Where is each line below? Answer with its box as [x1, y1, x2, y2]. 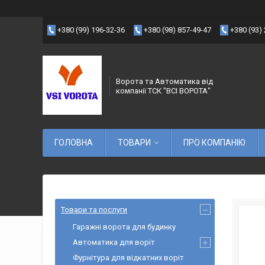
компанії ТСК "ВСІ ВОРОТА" [116, 86, 211, 95]
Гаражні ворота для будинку [73, 222, 176, 231]
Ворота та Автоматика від [116, 77, 213, 86]
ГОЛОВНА [54, 138, 93, 147]
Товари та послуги [61, 205, 127, 214]
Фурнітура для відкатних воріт [73, 253, 184, 262]
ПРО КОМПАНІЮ [183, 138, 245, 147]
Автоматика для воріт [73, 238, 155, 247]
